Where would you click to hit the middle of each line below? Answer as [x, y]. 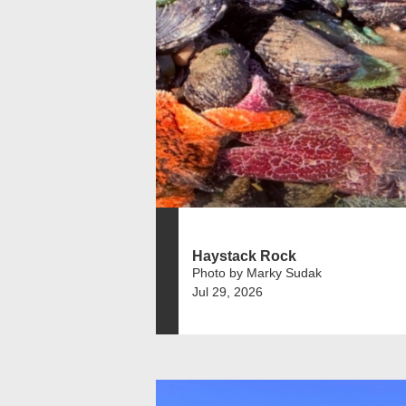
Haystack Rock [244, 256]
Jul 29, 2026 [227, 291]
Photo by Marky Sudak [257, 272]
